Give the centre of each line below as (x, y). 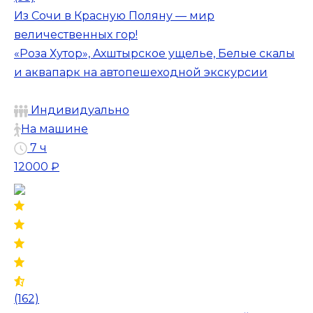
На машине (54, 129)
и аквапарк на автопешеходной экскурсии (141, 72)
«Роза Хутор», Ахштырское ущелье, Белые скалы (154, 53)
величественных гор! (76, 34)
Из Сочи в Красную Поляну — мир (114, 15)
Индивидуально (79, 110)
